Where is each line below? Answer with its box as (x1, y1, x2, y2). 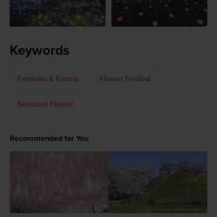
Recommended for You (9, 134, 89, 144)
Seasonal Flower (17, 99, 73, 109)
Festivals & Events (17, 74, 78, 84)
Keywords (9, 42, 69, 59)
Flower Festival (99, 74, 151, 84)
